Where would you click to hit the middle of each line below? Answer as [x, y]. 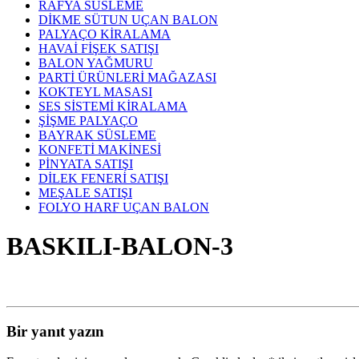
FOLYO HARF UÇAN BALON [124, 207]
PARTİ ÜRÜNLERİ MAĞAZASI [127, 77]
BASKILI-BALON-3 [120, 246]
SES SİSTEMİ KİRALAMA [113, 106]
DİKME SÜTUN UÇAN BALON [128, 20]
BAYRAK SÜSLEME [97, 135]
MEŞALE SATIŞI [85, 193]
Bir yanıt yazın [55, 331]
